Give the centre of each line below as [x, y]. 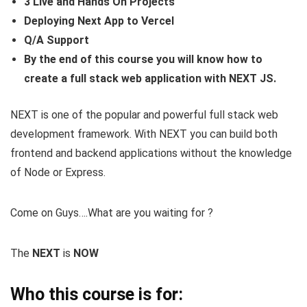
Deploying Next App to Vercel [99, 21]
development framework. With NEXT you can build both [144, 134]
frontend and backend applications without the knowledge [151, 153]
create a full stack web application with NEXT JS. [150, 79]
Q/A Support [57, 40]
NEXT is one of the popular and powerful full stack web [144, 115]
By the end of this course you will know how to [143, 60]
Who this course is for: [97, 295]
